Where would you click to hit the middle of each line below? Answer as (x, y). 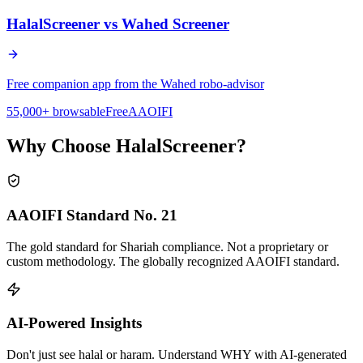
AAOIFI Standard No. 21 (92, 215)
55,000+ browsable (56, 112)
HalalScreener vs (64, 23)
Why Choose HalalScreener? (126, 146)
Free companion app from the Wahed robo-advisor (135, 84)
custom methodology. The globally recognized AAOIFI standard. (173, 261)
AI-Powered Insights (74, 323)
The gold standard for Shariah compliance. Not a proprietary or (167, 246)
